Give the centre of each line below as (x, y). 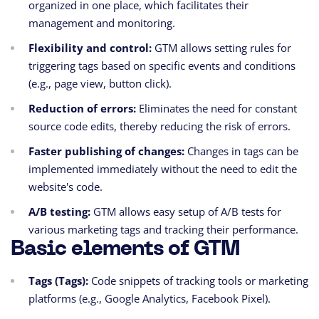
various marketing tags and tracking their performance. (163, 230)
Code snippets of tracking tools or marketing (200, 281)
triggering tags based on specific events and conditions (162, 66)
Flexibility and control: (90, 48)
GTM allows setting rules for (223, 48)
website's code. (66, 187)
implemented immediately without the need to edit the (163, 169)
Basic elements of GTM (125, 250)
